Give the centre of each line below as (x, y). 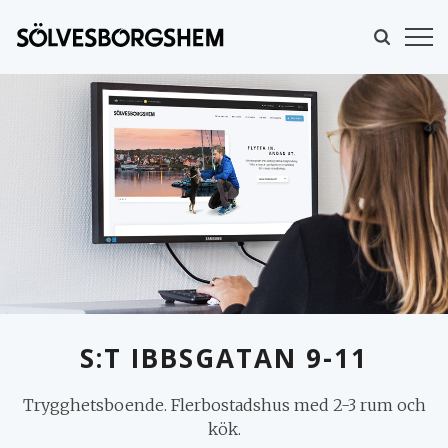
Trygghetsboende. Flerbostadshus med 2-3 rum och (224, 405)
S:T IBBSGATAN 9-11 (224, 358)
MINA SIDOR (319, 415)
